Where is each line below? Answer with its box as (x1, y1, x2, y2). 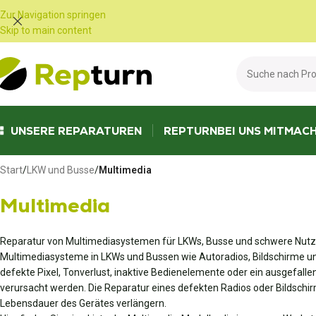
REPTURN (164, 123, 217, 138)
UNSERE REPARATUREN (11, 123, 142, 138)
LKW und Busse (27, 164, 95, 176)
